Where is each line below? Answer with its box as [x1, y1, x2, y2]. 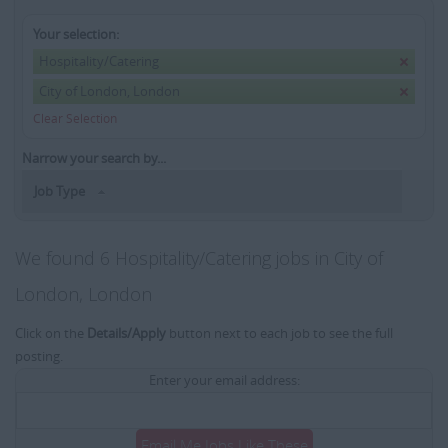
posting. [15, 347, 63, 366]
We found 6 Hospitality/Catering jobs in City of [15, 246, 383, 271]
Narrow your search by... [22, 149, 166, 167]
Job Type [34, 182, 89, 201]
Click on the [15, 324, 87, 343]
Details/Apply [87, 324, 166, 343]
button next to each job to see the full [166, 324, 393, 343]
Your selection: [33, 25, 119, 43]
